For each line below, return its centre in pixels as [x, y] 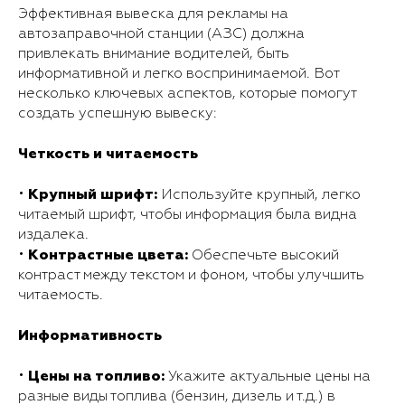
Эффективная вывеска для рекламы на [153, 14]
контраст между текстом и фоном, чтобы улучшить [191, 275]
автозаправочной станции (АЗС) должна [161, 34]
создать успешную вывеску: [118, 113]
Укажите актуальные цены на [268, 377]
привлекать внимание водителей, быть [154, 54]
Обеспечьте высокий [264, 255]
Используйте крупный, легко [259, 195]
